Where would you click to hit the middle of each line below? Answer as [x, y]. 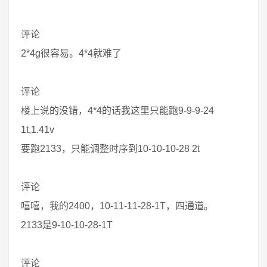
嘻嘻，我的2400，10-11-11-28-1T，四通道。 [117, 206]
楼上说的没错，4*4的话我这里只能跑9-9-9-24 [117, 111]
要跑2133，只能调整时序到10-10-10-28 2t [110, 149]
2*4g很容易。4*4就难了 [71, 53]
